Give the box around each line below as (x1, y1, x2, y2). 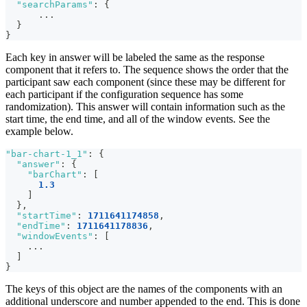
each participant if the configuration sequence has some (5, 88, 243, 100)
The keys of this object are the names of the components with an (5, 282, 282, 295)
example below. (5, 125, 73, 137)
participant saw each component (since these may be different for (5, 75, 285, 88)
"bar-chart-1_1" (5, 148, 88, 159)
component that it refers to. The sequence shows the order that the (5, 63, 288, 75)
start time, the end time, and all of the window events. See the (5, 112, 270, 125)
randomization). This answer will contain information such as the (5, 100, 285, 112)
